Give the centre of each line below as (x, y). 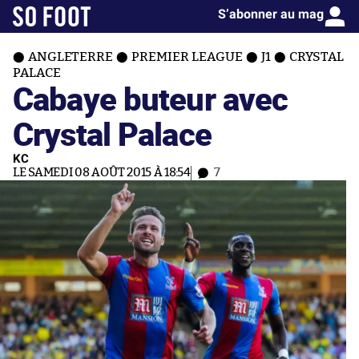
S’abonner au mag (271, 14)
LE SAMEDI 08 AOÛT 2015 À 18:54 (102, 173)
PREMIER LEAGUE (187, 57)
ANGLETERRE (71, 57)
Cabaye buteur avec (151, 98)
